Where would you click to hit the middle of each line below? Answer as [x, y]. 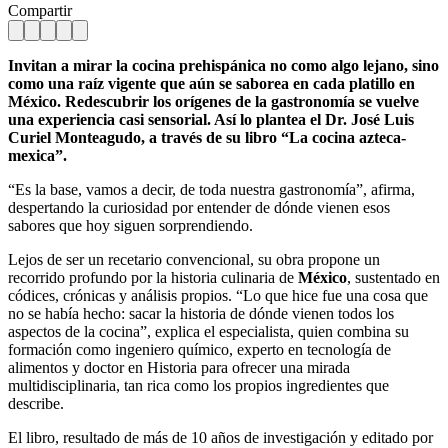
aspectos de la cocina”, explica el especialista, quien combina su [208, 331]
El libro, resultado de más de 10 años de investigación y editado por [220, 437]
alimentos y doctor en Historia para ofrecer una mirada [179, 367]
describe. [36, 403]
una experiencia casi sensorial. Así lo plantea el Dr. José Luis [211, 119]
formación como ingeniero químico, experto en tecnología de [199, 349]
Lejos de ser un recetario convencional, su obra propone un [194, 259]
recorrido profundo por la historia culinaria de [153, 277]
